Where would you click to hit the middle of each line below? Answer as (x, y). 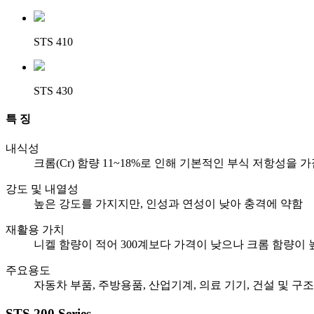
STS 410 (53, 41)
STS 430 (53, 90)
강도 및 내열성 (42, 189)
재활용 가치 (35, 230)
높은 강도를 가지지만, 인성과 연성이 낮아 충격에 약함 (168, 204)
